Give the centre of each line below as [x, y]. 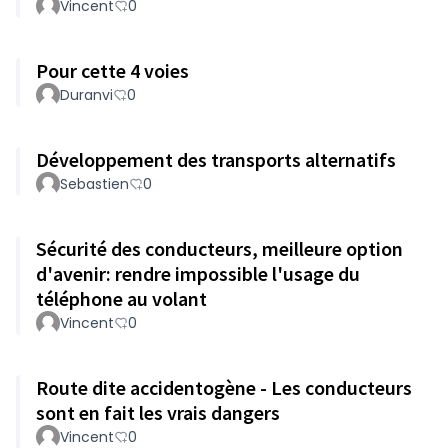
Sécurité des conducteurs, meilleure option [219, 248]
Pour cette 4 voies [112, 70]
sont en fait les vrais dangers [158, 412]
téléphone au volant [121, 298]
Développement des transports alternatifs [216, 159]
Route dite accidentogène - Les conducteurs [224, 387]
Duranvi [86, 95]
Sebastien [94, 184]
